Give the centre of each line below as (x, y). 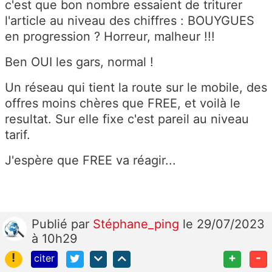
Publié (51, 224)
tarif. (18, 134)
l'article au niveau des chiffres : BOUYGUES (130, 20)
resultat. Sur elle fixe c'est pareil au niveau (127, 119)
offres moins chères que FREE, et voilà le (123, 103)
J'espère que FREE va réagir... (90, 160)
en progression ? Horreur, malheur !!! (110, 36)
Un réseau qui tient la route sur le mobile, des (136, 87)
